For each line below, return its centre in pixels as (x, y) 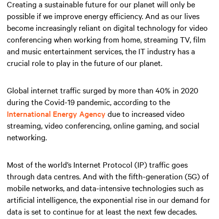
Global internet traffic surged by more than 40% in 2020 (103, 90)
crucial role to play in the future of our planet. (85, 62)
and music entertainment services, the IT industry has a (101, 51)
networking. (27, 137)
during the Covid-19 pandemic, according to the (88, 101)
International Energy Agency (56, 113)
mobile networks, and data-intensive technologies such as (105, 187)
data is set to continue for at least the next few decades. (102, 211)
